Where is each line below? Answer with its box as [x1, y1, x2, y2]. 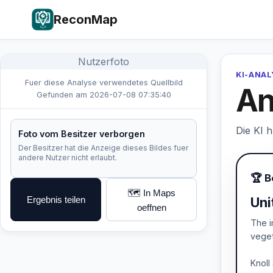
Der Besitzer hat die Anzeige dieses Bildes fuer [18, 143, 188, 152]
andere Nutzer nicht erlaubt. [18, 153, 117, 162]
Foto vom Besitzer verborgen [18, 129, 145, 139]
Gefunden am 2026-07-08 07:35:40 [36, 90, 171, 99]
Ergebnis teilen [26, 194, 85, 205]
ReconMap [54, 12, 118, 27]
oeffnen [136, 202, 166, 213]
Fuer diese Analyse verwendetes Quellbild [24, 78, 183, 87]
